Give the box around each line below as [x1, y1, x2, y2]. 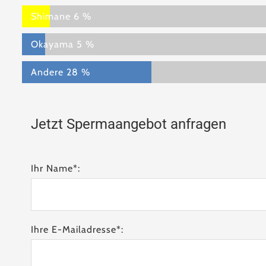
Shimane [31, 10, 71, 22]
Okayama [31, 38, 74, 50]
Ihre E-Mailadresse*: [31, 224, 124, 235]
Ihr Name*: [31, 163, 81, 174]
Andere [31, 66, 64, 78]
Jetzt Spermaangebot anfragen [31, 116, 227, 132]
